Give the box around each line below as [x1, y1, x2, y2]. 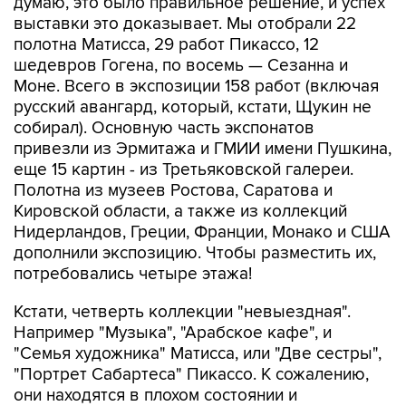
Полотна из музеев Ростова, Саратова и [14, 180, 333, 201]
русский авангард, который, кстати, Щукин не [14, 97, 372, 118]
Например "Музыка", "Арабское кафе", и [14, 323, 332, 343]
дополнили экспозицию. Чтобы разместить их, [14, 243, 376, 264]
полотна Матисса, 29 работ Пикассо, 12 [14, 34, 319, 55]
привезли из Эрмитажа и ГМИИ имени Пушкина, [14, 139, 391, 159]
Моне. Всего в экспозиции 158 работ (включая [14, 76, 379, 97]
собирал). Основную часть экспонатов [14, 118, 314, 139]
